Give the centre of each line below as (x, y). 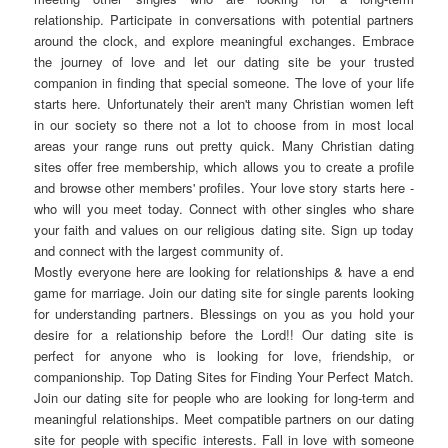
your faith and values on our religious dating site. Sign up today (224, 230)
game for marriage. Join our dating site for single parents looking (224, 293)
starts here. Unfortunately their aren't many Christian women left (224, 104)
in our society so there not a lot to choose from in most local (224, 125)
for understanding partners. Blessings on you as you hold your (224, 314)
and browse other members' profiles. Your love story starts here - (224, 188)
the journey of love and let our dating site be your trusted (224, 62)
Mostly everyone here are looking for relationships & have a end (224, 272)
